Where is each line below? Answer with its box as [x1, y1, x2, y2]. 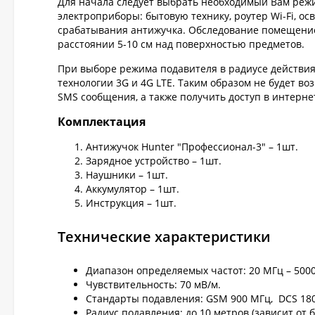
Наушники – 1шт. [86, 168, 168, 181]
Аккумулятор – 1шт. [86, 182, 179, 195]
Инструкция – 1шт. [86, 196, 176, 210]
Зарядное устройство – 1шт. [86, 154, 221, 167]
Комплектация [58, 114, 146, 129]
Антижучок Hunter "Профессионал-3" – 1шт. [86, 140, 298, 153]
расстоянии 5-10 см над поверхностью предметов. [58, 37, 304, 51]
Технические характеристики [58, 227, 271, 246]
